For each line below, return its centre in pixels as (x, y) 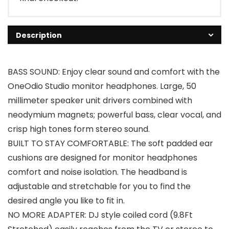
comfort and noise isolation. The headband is (97, 172)
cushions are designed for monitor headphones (102, 158)
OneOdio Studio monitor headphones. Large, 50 (102, 86)
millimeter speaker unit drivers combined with (100, 101)
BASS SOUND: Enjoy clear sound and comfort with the (114, 72)
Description (39, 36)
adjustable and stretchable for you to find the (99, 187)
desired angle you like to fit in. (66, 201)
